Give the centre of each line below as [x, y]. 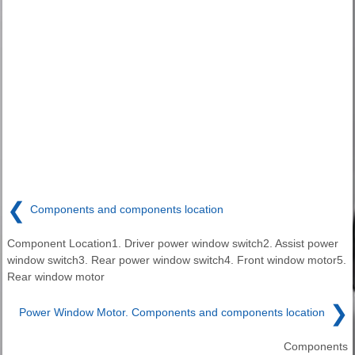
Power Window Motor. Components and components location [172, 313]
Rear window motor [56, 276]
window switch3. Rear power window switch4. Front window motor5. [177, 260]
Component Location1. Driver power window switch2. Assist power [173, 243]
